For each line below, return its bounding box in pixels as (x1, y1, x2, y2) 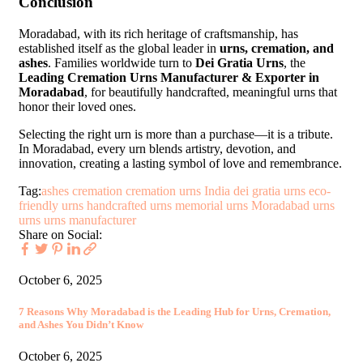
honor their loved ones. (19, 100, 136, 114)
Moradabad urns (251, 199, 335, 213)
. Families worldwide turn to (48, 56, 195, 70)
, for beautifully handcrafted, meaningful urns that (84, 85, 337, 100)
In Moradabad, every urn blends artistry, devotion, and (19, 142, 296, 156)
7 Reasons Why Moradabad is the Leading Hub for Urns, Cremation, (19, 305, 331, 318)
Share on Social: (19, 228, 102, 242)
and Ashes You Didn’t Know (19, 318, 143, 331)
